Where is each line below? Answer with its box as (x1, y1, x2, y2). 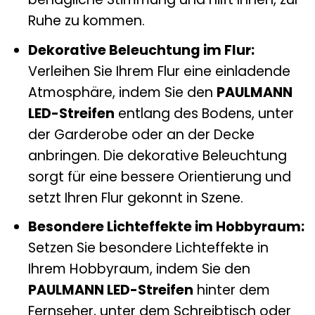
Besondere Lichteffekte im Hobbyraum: (27, 217, 304, 237)
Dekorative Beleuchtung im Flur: (27, 40, 255, 60)
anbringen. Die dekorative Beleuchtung (27, 146, 287, 165)
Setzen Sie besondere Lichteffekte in (27, 238, 269, 258)
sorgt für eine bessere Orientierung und (27, 167, 291, 186)
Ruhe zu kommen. (27, 11, 145, 31)
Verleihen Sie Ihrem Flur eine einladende (27, 61, 290, 81)
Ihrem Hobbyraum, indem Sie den (27, 259, 250, 279)
